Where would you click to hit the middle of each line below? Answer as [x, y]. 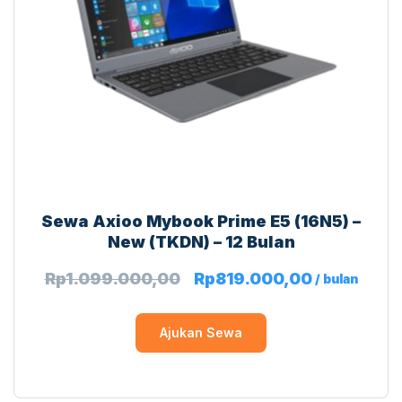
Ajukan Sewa [201, 333]
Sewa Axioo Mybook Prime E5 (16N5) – [201, 221]
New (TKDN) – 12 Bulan [201, 241]
